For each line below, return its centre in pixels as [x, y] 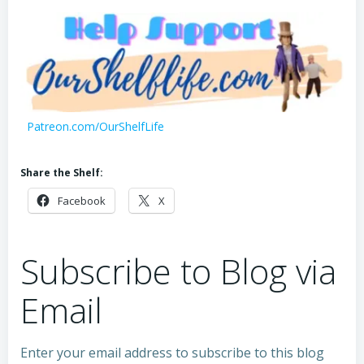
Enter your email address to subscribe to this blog [172, 352]
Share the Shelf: [62, 172]
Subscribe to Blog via [178, 271]
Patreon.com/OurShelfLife [95, 126]
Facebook [82, 200]
